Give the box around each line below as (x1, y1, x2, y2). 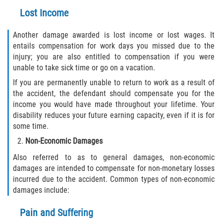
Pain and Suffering (20, 206, 93, 219)
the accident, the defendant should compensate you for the (13, 88, 215, 98)
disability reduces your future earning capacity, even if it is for (13, 110, 215, 120)
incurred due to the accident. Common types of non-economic (13, 174, 215, 184)
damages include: (13, 185, 70, 195)
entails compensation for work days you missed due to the (13, 41, 215, 51)
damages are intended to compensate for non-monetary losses (13, 163, 215, 173)
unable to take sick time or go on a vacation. (13, 62, 156, 72)
